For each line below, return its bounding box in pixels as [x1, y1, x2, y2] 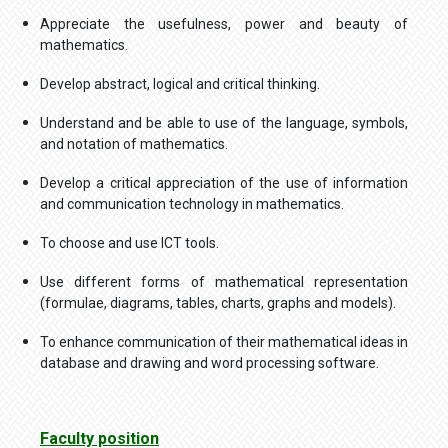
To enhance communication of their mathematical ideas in [40, 334, 408, 351]
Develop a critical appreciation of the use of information [40, 175, 408, 192]
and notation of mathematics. [40, 136, 228, 153]
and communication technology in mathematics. [40, 196, 344, 213]
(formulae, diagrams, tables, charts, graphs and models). [40, 295, 396, 312]
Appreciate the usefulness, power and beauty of [40, 16, 408, 33]
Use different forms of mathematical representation [40, 274, 408, 291]
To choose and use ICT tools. [40, 235, 219, 252]
